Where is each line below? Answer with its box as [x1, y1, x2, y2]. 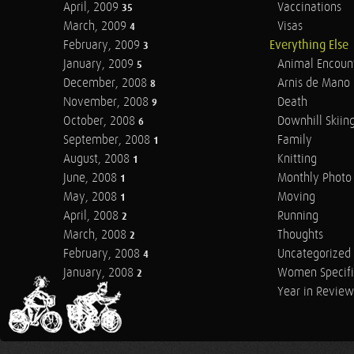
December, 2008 [63, 76, 150, 91]
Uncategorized [277, 247, 351, 262]
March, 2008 [63, 228, 130, 243]
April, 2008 [63, 209, 122, 224]
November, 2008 [63, 95, 152, 110]
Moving [277, 190, 315, 205]
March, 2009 [63, 19, 130, 34]
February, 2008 [63, 247, 143, 262]
